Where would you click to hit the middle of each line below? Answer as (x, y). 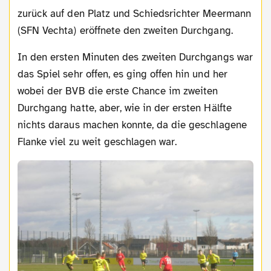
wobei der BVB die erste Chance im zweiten (118, 91)
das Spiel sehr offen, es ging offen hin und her (122, 74)
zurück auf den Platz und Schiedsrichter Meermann (134, 14)
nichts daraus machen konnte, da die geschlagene (132, 125)
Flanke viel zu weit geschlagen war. (97, 142)
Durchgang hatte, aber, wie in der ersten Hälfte (125, 108)
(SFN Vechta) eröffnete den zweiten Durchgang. (125, 31)
